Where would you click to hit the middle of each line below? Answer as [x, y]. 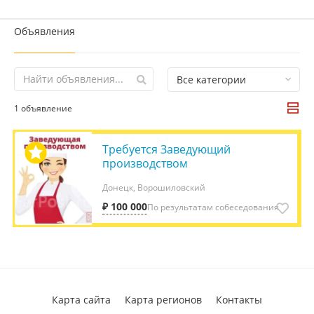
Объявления [45, 31]
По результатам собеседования [213, 207]
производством [145, 163]
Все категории [211, 79]
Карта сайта [81, 300]
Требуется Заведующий [166, 149]
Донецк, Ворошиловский [154, 187]
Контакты [239, 300]
